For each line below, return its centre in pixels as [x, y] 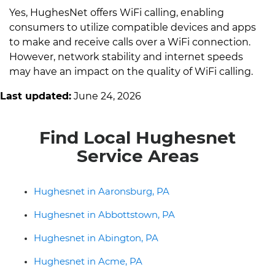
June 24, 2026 [106, 96]
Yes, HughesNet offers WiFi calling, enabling [117, 12]
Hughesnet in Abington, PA [96, 238]
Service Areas [137, 156]
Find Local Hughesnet [137, 137]
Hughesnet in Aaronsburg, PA [102, 191]
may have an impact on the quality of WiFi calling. [131, 71]
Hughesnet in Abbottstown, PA [104, 214]
